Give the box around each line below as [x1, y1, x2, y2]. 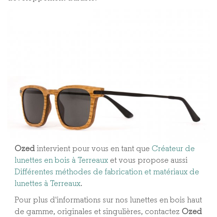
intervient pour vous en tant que [37, 145, 152, 154]
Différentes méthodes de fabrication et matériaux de [15, 168, 199, 177]
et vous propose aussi [110, 156, 187, 165]
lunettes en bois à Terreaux [15, 156, 110, 165]
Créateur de [152, 145, 195, 154]
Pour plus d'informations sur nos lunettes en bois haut [15, 196, 202, 205]
